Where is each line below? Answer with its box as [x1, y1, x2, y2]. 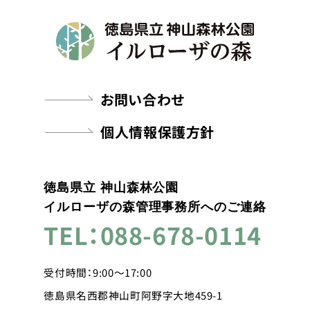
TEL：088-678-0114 [44, 218, 262, 253]
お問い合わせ [100, 89, 185, 110]
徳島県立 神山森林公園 [44, 181, 179, 195]
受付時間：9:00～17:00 [44, 265, 152, 280]
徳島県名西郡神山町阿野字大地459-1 [44, 288, 223, 303]
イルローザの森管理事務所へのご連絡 [44, 200, 266, 215]
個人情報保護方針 [100, 122, 215, 143]
